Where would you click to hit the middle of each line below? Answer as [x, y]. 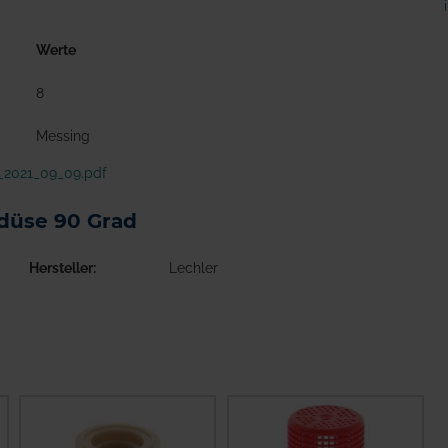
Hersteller [61, 268]
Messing [62, 135]
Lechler [193, 268]
